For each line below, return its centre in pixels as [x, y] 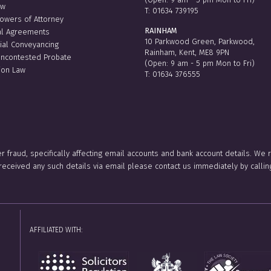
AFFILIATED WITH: [56, 230]
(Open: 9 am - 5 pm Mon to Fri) [200, 63]
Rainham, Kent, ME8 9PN [187, 52]
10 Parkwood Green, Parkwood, [200, 41]
